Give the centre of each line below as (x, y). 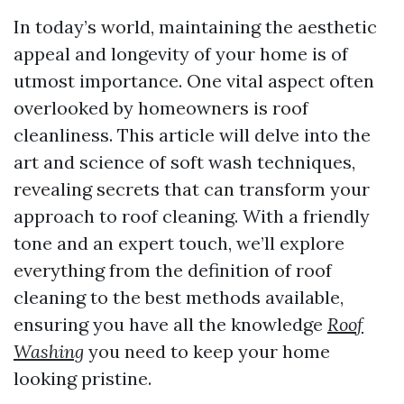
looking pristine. (83, 378)
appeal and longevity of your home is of (181, 54)
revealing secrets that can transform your (192, 189)
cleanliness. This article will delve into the (192, 135)
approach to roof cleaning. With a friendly (192, 216)
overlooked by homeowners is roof (161, 108)
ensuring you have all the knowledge (170, 324)
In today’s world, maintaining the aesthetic (195, 27)
